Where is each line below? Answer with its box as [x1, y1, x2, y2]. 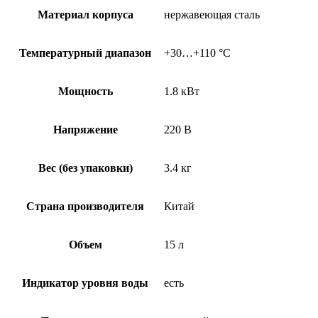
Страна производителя [26, 199, 144, 212]
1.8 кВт [164, 84, 199, 97]
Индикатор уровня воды [22, 276, 148, 289]
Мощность [57, 84, 113, 97]
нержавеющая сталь [164, 8, 260, 21]
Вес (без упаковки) [38, 161, 133, 174]
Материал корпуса [37, 8, 133, 21]
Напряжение [53, 123, 118, 136]
